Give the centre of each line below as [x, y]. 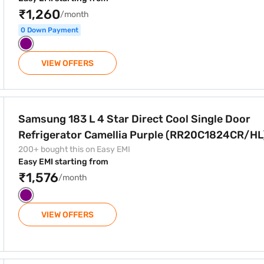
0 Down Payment [49, 30]
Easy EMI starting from [63, 162]
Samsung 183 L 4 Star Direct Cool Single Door [134, 119]
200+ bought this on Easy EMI [74, 149]
